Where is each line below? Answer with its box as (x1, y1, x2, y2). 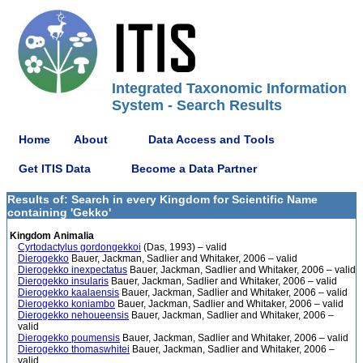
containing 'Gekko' (7, 206, 111, 219)
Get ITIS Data (19, 161, 91, 175)
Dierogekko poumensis (18, 332, 120, 344)
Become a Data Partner (131, 161, 257, 175)
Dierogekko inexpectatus (18, 264, 127, 275)
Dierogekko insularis (18, 275, 109, 287)
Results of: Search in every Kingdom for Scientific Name (7, 193, 318, 206)
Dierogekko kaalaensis (18, 287, 119, 298)
